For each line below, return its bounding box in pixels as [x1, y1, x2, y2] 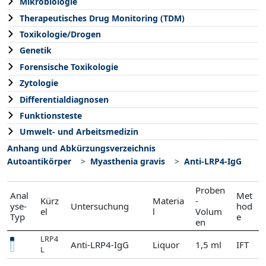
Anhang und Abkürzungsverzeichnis [7, 142, 156, 154]
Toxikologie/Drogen [20, 28, 101, 40]
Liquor [152, 238, 179, 251]
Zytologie [20, 77, 58, 89]
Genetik [20, 45, 52, 56]
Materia [152, 194, 184, 207]
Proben [195, 183, 226, 196]
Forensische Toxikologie [20, 61, 118, 72]
